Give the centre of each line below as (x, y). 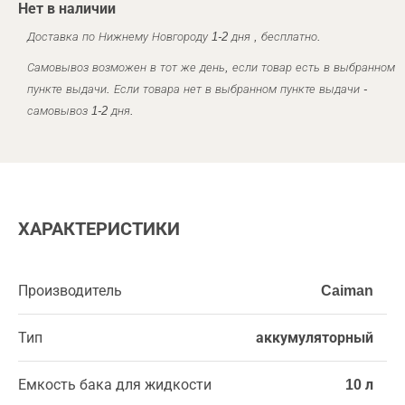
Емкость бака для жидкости (115, 385)
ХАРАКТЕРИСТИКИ (99, 229)
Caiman (347, 291)
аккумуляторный (315, 338)
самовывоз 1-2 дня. (80, 111)
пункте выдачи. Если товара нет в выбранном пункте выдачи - (197, 89)
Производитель (70, 291)
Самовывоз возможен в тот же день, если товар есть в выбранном (211, 67)
